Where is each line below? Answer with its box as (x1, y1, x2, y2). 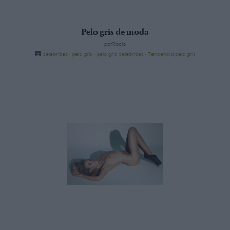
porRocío (104, 40, 126, 47)
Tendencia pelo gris (147, 50, 196, 57)
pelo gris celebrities (96, 50, 144, 57)
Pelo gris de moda (81, 28, 149, 37)
